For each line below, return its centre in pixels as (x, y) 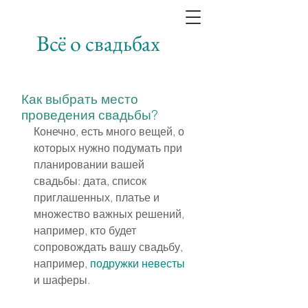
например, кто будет (86, 230)
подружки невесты (137, 263)
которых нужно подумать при (109, 148)
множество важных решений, (110, 214)
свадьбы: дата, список (91, 181)
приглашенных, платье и (98, 197)
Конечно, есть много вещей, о (110, 131)
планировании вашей (90, 164)
